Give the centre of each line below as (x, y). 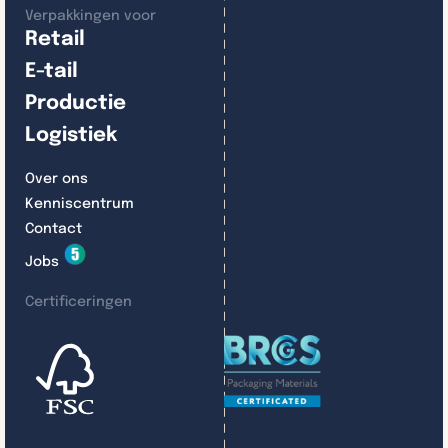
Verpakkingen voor (90, 16)
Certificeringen (78, 301)
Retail (55, 39)
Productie (75, 103)
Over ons (56, 179)
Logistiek (71, 135)
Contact (53, 229)
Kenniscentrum (79, 204)
